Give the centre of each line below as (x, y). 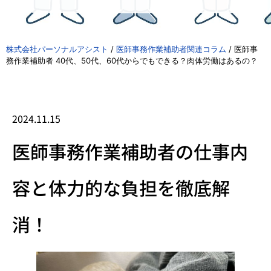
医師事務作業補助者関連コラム (171, 49)
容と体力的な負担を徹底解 (121, 188)
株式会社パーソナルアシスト (57, 49)
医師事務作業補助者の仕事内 (130, 151)
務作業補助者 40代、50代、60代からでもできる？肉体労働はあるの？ (132, 60)
